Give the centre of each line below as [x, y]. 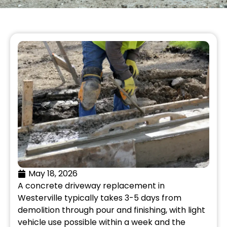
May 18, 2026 [53, 173]
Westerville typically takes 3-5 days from [100, 198]
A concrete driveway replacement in [91, 185]
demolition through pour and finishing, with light [111, 210]
